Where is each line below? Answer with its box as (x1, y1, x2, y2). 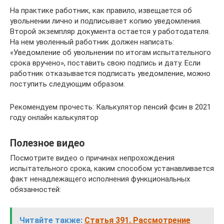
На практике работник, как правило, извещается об (10, 6, 192, 15)
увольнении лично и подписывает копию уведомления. (10, 16, 201, 26)
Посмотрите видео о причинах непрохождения (10, 153, 174, 163)
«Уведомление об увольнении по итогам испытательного (10, 48, 211, 57)
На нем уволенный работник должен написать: (10, 37, 174, 47)
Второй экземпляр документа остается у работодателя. (10, 27, 210, 36)
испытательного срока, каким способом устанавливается (10, 164, 214, 173)
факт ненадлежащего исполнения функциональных (10, 174, 190, 184)
